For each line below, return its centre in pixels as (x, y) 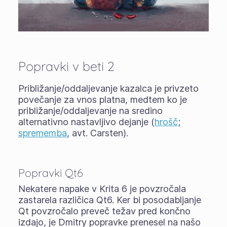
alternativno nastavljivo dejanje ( (86, 122)
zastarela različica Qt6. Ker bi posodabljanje (109, 200)
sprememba (42, 133)
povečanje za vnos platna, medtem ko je (102, 99)
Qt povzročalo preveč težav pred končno (104, 211)
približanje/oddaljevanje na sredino (90, 110)
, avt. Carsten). (97, 133)
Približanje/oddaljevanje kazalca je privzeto (108, 88)
